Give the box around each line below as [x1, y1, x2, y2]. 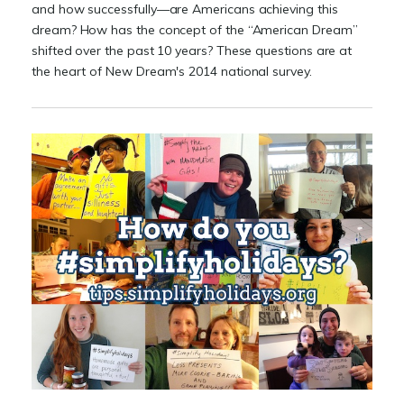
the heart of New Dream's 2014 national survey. [32, 63, 312, 79]
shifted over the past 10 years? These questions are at [32, 42, 353, 59]
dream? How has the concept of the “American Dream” [32, 22, 358, 38]
